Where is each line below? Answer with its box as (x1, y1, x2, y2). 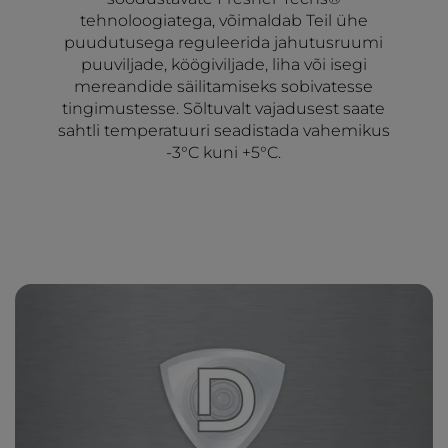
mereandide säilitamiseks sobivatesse (74, 77, 374, 97)
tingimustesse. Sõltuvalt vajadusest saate (62, 99, 386, 119)
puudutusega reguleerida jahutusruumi (64, 33, 384, 53)
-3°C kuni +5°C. (166, 143, 282, 163)
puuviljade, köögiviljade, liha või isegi (80, 55, 367, 75)
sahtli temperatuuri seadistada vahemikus (57, 121, 390, 141)
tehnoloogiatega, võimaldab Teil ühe (79, 11, 368, 31)
